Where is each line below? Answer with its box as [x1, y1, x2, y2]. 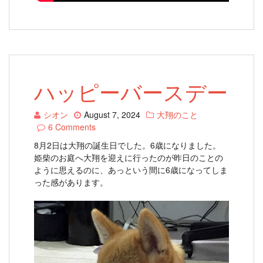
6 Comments [48, 121, 96, 133]
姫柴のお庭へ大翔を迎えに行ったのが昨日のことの [34, 151, 223, 163]
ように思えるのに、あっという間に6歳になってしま [34, 164, 228, 176]
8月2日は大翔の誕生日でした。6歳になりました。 [34, 139, 221, 151]
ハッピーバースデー [34, 76, 228, 106]
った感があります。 [34, 176, 108, 188]
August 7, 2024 [84, 109, 140, 120]
